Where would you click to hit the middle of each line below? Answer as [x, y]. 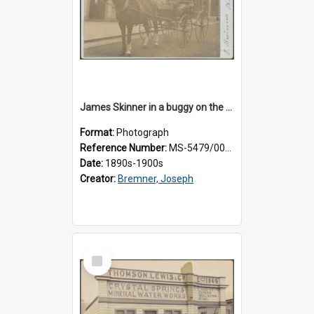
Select [101, 253]
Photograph [143, 132]
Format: [98, 132]
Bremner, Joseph [156, 178]
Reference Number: [124, 148]
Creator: [99, 178]
